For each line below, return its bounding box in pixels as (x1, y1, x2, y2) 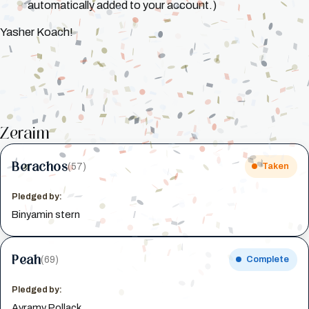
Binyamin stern (12, 209, 81, 221)
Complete (246, 254, 289, 264)
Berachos (12, 158, 68, 174)
